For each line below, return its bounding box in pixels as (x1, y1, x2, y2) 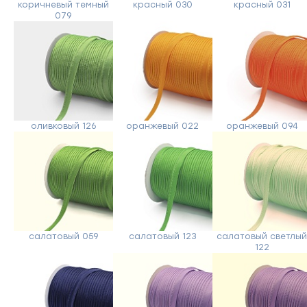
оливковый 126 (30, 121, 96, 132)
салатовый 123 (129, 232, 197, 242)
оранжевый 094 (225, 121, 298, 132)
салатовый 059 (28, 232, 98, 242)
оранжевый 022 (126, 121, 199, 132)
